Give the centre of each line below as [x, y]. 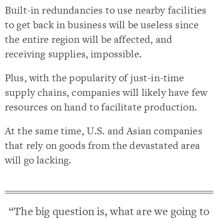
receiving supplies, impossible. [73, 54]
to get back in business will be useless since [102, 24]
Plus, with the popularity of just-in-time [95, 78]
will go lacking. [38, 160]
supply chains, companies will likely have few [106, 92]
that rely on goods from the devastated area [102, 145]
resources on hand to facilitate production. [101, 107]
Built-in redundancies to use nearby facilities [106, 10]
